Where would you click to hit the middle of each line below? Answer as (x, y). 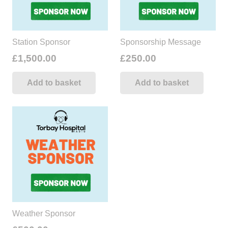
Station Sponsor (41, 42)
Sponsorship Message (161, 42)
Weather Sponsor (44, 213)
